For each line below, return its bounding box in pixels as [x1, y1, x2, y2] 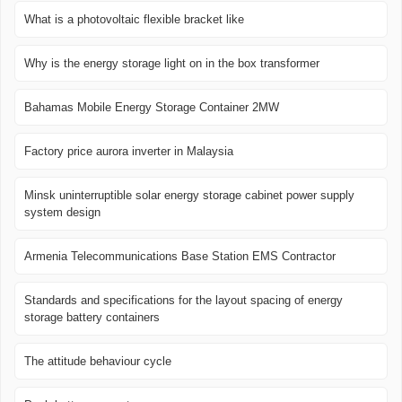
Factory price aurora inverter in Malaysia [24, 144, 233, 159]
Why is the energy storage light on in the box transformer [24, 57, 319, 71]
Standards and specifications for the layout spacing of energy [24, 293, 343, 308]
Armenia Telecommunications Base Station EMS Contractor [24, 249, 336, 264]
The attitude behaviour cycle [24, 354, 171, 369]
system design [24, 205, 100, 220]
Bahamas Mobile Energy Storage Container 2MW [24, 100, 279, 115]
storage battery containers [24, 310, 160, 325]
